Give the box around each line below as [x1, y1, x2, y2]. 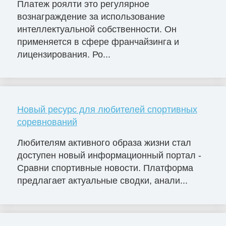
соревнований [17, 117, 77, 127]
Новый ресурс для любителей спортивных [17, 104, 197, 115]
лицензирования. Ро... [17, 49, 110, 60]
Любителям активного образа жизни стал [17, 138, 191, 148]
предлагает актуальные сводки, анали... [17, 176, 188, 186]
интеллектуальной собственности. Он [17, 24, 177, 34]
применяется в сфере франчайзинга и [17, 36, 179, 47]
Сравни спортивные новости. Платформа [17, 163, 193, 174]
